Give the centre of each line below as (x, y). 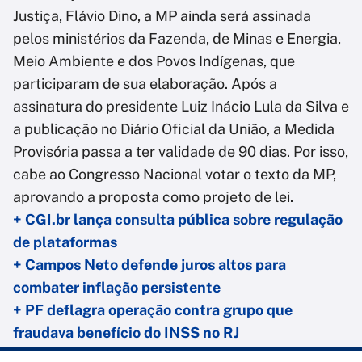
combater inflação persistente (117, 288)
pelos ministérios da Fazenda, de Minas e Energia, (177, 39)
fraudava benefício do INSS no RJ (126, 333)
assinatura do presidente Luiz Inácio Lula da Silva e (181, 107)
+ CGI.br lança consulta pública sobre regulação (178, 220)
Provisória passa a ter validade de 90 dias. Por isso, (181, 152)
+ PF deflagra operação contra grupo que (153, 310)
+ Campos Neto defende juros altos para (149, 265)
